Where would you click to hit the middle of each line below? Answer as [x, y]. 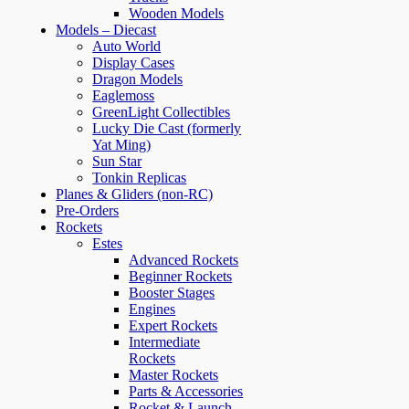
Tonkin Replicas [140, 177]
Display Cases [134, 62]
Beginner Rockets [181, 276]
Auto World [127, 46]
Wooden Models [177, 13]
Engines [152, 309]
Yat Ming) [122, 144]
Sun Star [117, 161]
